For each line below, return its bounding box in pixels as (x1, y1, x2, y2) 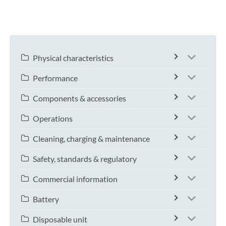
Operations (33, 113, 73, 123)
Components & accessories (33, 93, 126, 103)
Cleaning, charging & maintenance (33, 133, 150, 143)
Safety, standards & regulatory (33, 153, 137, 163)
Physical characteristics (33, 52, 114, 63)
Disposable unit (33, 214, 87, 224)
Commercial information (33, 174, 118, 184)
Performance (33, 73, 78, 83)
